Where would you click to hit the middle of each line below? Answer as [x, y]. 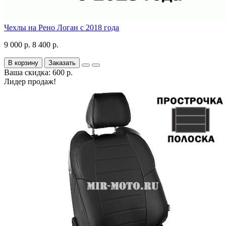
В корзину [23, 63]
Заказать [62, 63]
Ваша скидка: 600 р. [38, 72]
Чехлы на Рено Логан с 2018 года [62, 27]
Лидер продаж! [30, 81]
